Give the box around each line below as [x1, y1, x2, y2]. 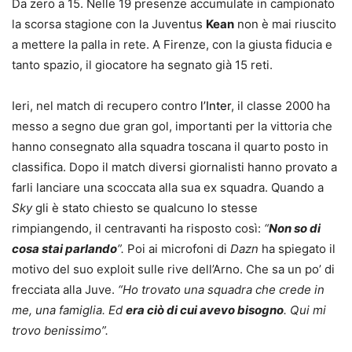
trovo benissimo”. [12, 323, 108, 339]
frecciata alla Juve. [12, 282, 118, 298]
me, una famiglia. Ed [12, 302, 126, 318]
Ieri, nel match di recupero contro [12, 98, 200, 114]
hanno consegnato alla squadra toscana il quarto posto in [12, 139, 328, 155]
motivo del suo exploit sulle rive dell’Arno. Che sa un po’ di [12, 262, 335, 277]
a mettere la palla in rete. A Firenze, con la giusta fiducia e [12, 37, 332, 53]
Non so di [269, 221, 321, 236]
